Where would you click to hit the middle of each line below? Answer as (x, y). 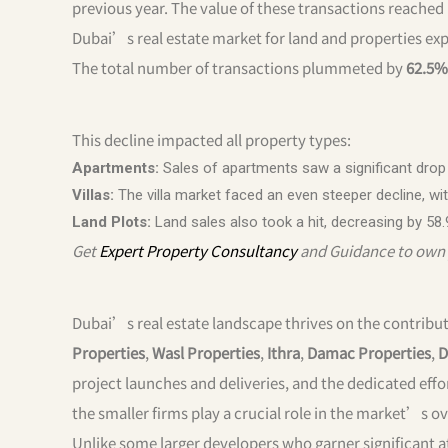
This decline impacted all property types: (211, 139)
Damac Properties (369, 352)
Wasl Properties (206, 352)
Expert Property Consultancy (198, 250)
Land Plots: (111, 221)
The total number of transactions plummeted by (239, 67)
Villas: (93, 194)
